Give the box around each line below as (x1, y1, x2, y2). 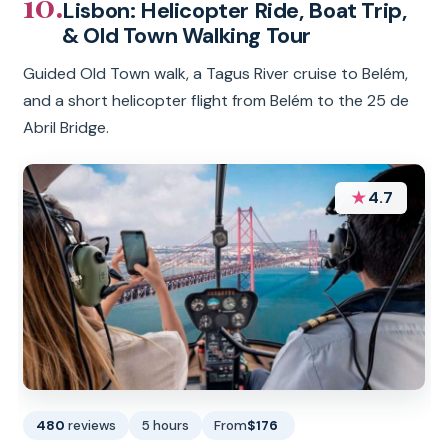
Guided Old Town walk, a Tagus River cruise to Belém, (23, 63, 409, 85)
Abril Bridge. (23, 117, 110, 139)
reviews (68, 416, 117, 434)
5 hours (141, 416, 189, 434)
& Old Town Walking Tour (62, 21, 312, 51)
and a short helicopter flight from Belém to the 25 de (23, 90, 410, 112)
